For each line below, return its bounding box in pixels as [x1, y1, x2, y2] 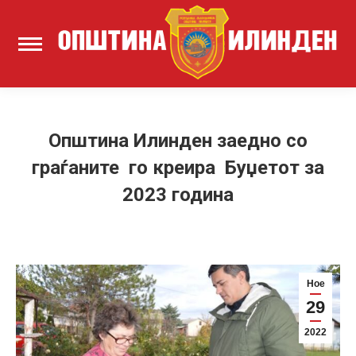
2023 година [122, 184, 234, 207]
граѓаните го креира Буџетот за [32, 157, 324, 180]
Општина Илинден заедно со [48, 130, 308, 153]
